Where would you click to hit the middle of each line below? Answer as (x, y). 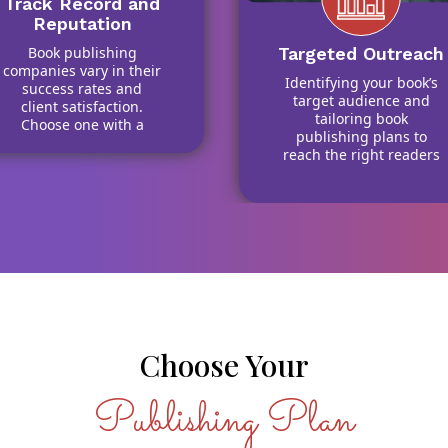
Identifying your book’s (361, 82)
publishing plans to (361, 136)
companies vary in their (82, 70)
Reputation (82, 23)
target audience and (361, 100)
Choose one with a (82, 124)
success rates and (82, 88)
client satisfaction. (82, 106)
